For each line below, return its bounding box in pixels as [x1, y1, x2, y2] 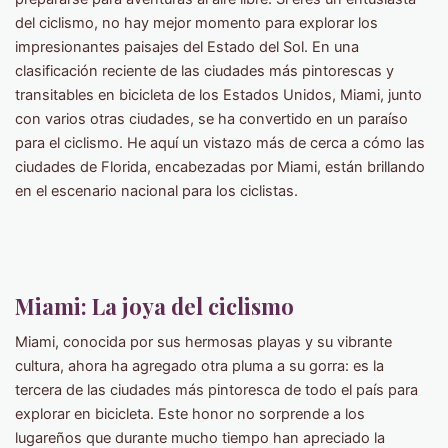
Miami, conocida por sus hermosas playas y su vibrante [15, 333, 392, 352]
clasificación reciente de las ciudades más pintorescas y [15, 62, 394, 81]
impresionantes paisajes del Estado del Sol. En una [15, 38, 359, 57]
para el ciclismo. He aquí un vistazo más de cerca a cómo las [15, 134, 425, 153]
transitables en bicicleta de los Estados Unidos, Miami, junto [15, 86, 422, 105]
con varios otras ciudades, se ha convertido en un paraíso [15, 110, 408, 129]
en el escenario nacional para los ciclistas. [15, 182, 298, 201]
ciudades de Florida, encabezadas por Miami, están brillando [15, 158, 425, 177]
